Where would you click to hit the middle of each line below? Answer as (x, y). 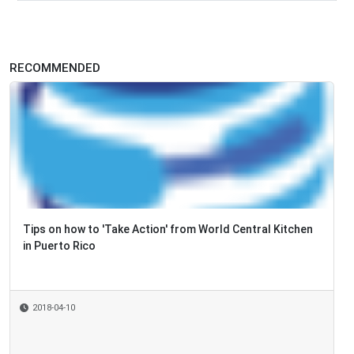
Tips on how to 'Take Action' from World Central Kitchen (168, 230)
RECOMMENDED (55, 68)
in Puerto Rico (59, 246)
